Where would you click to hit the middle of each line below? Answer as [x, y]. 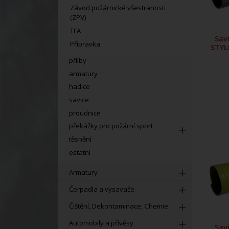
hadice [80, 87]
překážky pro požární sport [111, 126]
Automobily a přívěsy [101, 223]
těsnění [81, 139]
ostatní [80, 152]
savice [79, 99]
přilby [78, 60]
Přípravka [85, 44]
